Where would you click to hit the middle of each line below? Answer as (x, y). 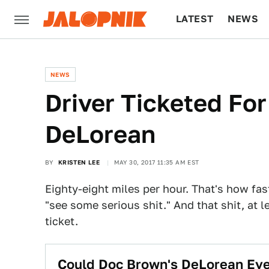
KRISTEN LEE (79, 162)
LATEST (195, 19)
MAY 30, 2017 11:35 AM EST (156, 162)
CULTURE (199, 57)
